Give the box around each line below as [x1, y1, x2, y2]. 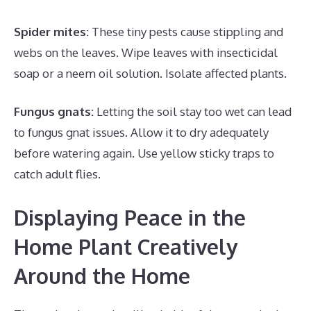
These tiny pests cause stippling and [89, 24, 283, 39]
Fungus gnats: [14, 104, 94, 119]
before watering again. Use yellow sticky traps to [14, 146, 274, 160]
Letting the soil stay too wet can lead [94, 104, 292, 119]
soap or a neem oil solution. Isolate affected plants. [14, 65, 287, 81]
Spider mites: [14, 24, 89, 39]
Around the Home [14, 262, 190, 289]
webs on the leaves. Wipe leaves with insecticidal [14, 44, 278, 60]
